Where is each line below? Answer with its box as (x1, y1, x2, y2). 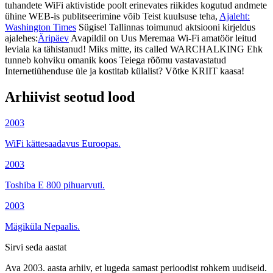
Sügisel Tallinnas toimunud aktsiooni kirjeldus (76, 21, 255, 32)
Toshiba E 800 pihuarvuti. (5, 179, 105, 190)
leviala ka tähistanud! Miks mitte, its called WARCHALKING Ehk (5, 43, 263, 54)
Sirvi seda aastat (5, 241, 66, 252)
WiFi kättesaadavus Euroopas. (5, 138, 121, 149)
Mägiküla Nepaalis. (5, 221, 80, 232)
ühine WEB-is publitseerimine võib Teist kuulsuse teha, (5, 10, 219, 21)
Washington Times (5, 21, 76, 32)
